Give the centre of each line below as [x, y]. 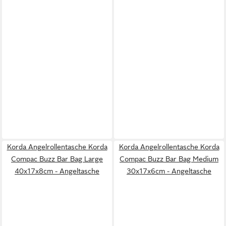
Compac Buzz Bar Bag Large [57, 159]
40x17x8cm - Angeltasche [57, 171]
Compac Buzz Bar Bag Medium [169, 159]
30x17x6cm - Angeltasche [169, 171]
